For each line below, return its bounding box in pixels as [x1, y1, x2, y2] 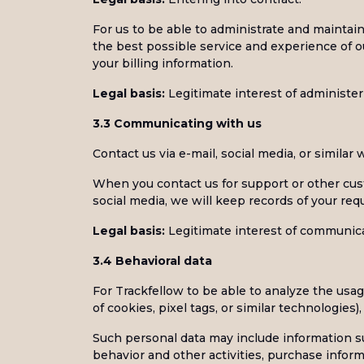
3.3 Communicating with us [93, 116, 262, 131]
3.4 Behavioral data [93, 253, 212, 268]
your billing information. [93, 56, 233, 71]
